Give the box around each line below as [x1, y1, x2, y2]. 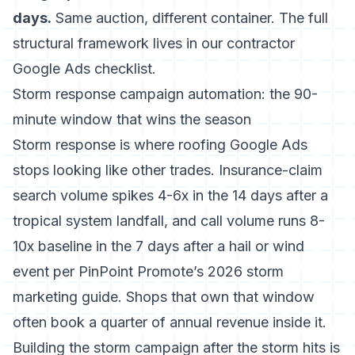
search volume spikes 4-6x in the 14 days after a [13, 187, 328, 204]
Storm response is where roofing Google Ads [13, 136, 307, 153]
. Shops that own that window [118, 288, 315, 305]
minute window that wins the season [13, 111, 251, 128]
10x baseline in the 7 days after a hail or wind [13, 238, 304, 254]
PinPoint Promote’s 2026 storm [78, 263, 284, 280]
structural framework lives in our [13, 35, 227, 52]
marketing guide [13, 288, 118, 305]
